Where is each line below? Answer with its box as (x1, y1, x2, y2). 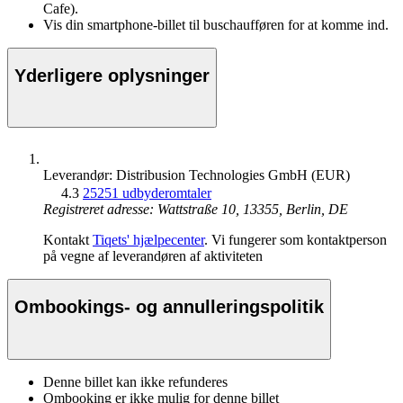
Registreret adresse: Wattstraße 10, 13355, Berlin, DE (43, 201, 348, 218)
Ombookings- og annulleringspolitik (14, 296, 324, 317)
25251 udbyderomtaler (83, 185, 211, 201)
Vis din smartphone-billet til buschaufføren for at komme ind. (43, 17, 389, 33)
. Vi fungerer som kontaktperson (204, 232, 387, 248)
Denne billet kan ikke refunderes (43, 373, 228, 390)
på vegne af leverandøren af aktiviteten (43, 248, 263, 264)
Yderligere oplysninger (14, 65, 210, 85)
